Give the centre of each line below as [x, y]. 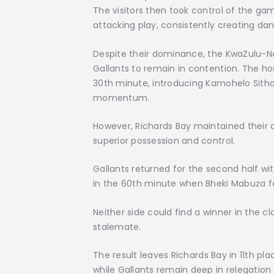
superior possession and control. [164, 140]
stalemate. [117, 227]
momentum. [121, 98]
